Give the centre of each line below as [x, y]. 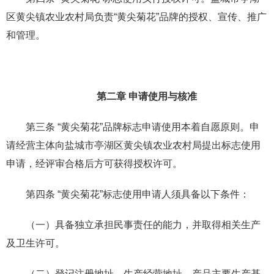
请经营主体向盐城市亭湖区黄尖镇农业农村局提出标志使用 [133, 145]
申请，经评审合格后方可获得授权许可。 [94, 163]
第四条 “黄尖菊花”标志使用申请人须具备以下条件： [138, 194]
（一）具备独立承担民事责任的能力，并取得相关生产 [143, 224]
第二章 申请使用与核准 [147, 96]
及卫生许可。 [35, 243]
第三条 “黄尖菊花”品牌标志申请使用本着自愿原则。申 [143, 127]
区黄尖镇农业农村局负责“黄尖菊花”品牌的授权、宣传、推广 [136, 17]
